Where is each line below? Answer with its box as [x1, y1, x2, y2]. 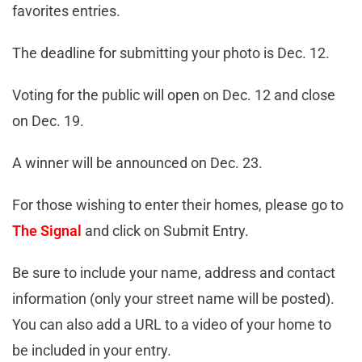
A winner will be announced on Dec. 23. [12, 154, 263, 172]
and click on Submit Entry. [82, 222, 249, 240]
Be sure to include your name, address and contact [12, 264, 335, 282]
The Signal [12, 222, 82, 240]
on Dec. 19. [12, 112, 84, 130]
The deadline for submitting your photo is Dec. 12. [12, 44, 330, 62]
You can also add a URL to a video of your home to [12, 316, 331, 334]
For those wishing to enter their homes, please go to [12, 196, 343, 214]
